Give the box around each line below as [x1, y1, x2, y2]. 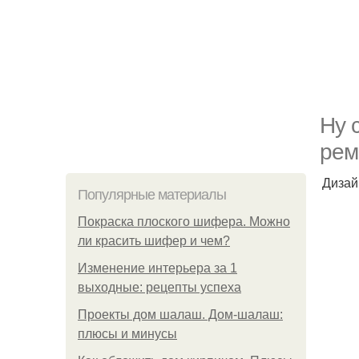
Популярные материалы [78, 187, 226, 203]
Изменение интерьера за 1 [78, 261, 237, 275]
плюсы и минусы [78, 327, 177, 341]
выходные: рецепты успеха [78, 280, 241, 294]
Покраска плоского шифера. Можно [78, 215, 290, 228]
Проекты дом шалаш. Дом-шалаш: [78, 308, 283, 321]
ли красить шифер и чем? [78, 234, 230, 248]
